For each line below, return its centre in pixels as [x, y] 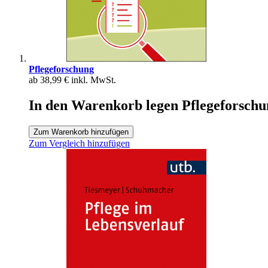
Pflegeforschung [61, 69]
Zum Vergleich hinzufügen [79, 143]
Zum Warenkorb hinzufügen [81, 132]
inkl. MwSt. [94, 80]
